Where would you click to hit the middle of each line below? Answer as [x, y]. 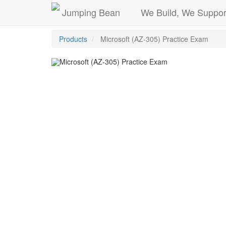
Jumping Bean [91, 12]
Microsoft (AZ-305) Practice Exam [154, 39]
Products [73, 39]
